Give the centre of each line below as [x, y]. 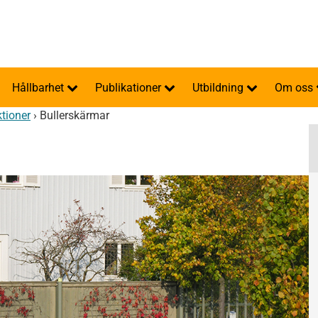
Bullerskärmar [75, 115]
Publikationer [130, 88]
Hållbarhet [39, 88]
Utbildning [219, 88]
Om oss [295, 88]
